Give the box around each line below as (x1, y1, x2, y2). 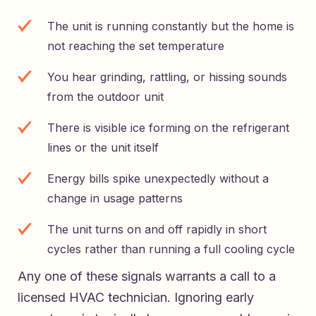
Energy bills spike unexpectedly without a (47, 171, 269, 186)
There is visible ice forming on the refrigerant (47, 121, 289, 135)
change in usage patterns (47, 191, 183, 206)
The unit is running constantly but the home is (47, 19, 294, 34)
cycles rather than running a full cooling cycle (47, 242, 295, 257)
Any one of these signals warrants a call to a (18, 269, 276, 284)
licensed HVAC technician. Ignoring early (18, 290, 254, 305)
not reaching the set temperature (47, 39, 224, 54)
